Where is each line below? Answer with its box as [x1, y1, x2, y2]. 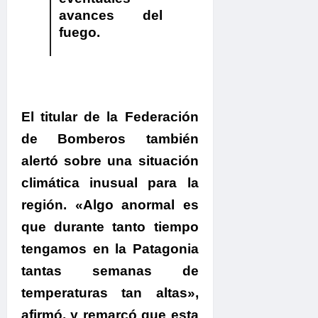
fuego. [58, 25, 100, 40]
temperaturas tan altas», [21, 285, 199, 300]
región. [21, 197, 67, 212]
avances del [58, 8, 163, 23]
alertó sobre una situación [21, 153, 199, 168]
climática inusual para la [21, 175, 199, 190]
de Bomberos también [21, 131, 199, 146]
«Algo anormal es [67, 197, 199, 212]
